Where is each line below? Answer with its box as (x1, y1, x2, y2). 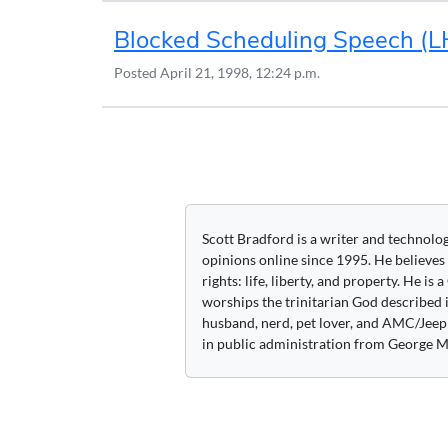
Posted (114, 64, 160, 81)
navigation (113, 166, 261, 209)
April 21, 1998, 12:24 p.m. (160, 64, 320, 81)
